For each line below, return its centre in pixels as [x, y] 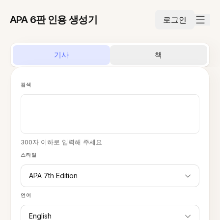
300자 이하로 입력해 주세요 [62, 142]
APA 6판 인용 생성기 [54, 20]
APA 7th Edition [54, 176]
